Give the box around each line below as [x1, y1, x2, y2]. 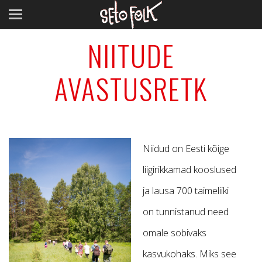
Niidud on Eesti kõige [143, 142, 229, 155]
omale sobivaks [143, 226, 206, 239]
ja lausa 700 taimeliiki [143, 184, 229, 197]
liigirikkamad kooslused [143, 163, 236, 176]
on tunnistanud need [143, 205, 229, 218]
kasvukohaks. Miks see [143, 247, 236, 260]
